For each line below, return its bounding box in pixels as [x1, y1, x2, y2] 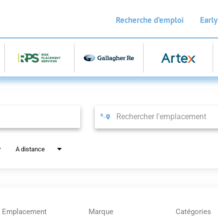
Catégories [175, 207, 211, 217]
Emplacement [1, 207, 47, 217]
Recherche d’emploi [116, 15, 184, 25]
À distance [16, 145, 45, 153]
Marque [89, 207, 114, 217]
